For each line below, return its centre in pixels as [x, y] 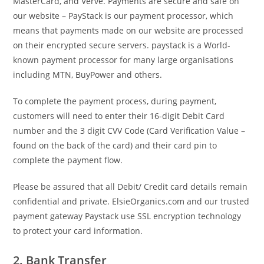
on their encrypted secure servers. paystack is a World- [122, 45]
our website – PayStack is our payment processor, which [123, 16]
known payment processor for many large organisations [123, 60]
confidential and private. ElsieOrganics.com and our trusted [131, 201]
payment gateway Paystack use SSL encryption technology [127, 216]
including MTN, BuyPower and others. [88, 75]
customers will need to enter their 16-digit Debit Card [119, 116]
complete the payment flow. [68, 160]
